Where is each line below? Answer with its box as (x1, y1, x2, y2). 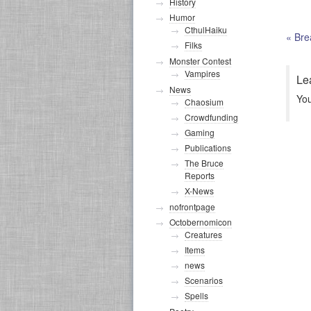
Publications (185, 142, 231, 153)
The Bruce (185, 157, 224, 169)
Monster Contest (169, 55, 231, 67)
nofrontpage (169, 201, 215, 212)
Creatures (185, 228, 222, 240)
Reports (185, 169, 215, 181)
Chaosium (185, 96, 224, 108)
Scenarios (185, 274, 223, 286)
